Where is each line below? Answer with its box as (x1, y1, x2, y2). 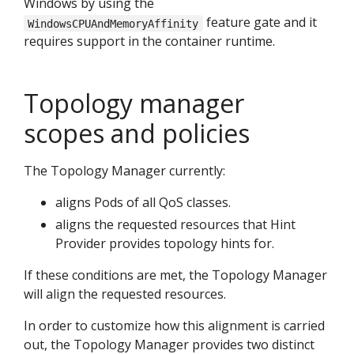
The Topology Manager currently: (24, 162, 225, 180)
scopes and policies (24, 116, 250, 151)
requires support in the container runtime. (24, 32, 275, 51)
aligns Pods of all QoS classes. (55, 194, 231, 212)
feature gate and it (202, 13, 317, 32)
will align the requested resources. (24, 285, 226, 303)
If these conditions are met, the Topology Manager (24, 266, 327, 284)
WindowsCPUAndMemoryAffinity (28, 17, 199, 30)
